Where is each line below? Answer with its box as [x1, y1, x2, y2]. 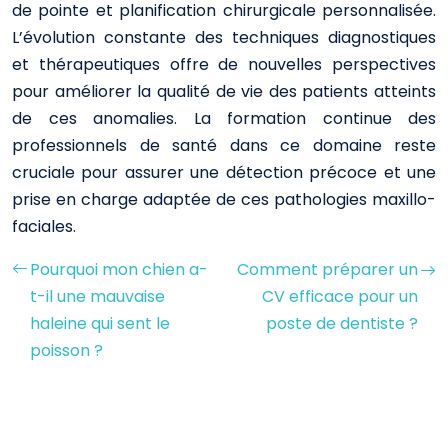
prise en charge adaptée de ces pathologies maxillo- [12, 188, 436, 211]
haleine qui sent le [30, 312, 170, 335]
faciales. [12, 215, 76, 238]
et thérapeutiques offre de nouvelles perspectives [12, 53, 436, 76]
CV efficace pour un [262, 285, 418, 308]
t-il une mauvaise [30, 285, 165, 308]
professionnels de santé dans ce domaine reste [12, 134, 436, 157]
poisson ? [30, 339, 103, 362]
